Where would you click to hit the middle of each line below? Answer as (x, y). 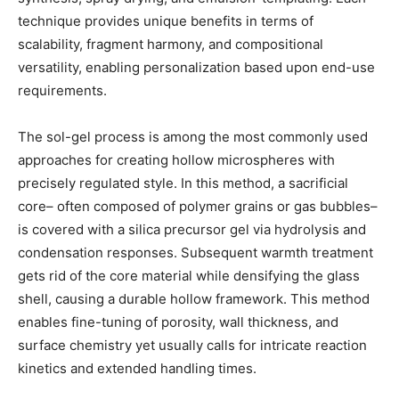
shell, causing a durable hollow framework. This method (194, 298)
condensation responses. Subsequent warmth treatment (195, 252)
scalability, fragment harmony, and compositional (171, 44)
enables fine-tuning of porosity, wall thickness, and (178, 322)
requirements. (62, 90)
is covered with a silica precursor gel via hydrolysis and (192, 229)
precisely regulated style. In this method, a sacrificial (183, 183)
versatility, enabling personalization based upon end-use (196, 67)
